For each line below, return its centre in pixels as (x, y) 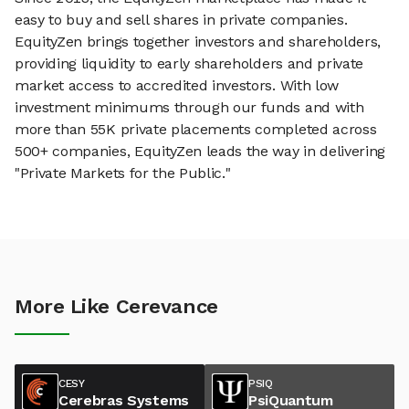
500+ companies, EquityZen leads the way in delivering (200, 152)
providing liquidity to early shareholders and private (189, 64)
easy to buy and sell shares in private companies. (181, 20)
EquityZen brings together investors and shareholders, (198, 42)
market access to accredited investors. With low (177, 86)
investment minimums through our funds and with (189, 108)
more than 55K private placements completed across (196, 130)
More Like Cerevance (116, 307)
